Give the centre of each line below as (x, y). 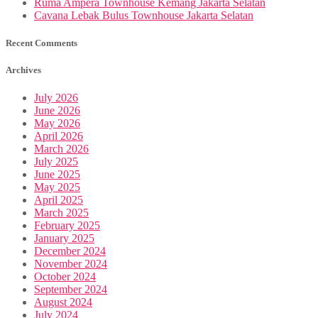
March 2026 (61, 149)
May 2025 (57, 187)
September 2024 (71, 290)
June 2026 (57, 111)
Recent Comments (42, 43)
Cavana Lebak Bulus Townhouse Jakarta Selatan (144, 15)
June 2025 (57, 175)
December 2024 (70, 251)
